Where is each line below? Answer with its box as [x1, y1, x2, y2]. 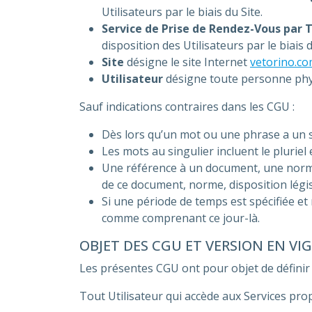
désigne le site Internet [124, 54, 250, 70]
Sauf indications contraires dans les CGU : [79, 99, 295, 114]
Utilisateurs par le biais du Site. [102, 4, 263, 19]
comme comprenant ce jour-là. [102, 210, 260, 226]
